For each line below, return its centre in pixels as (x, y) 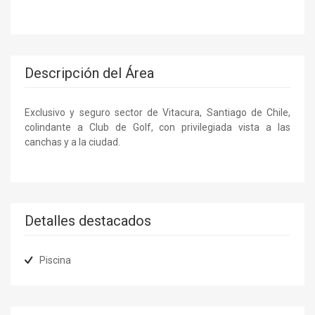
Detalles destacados (88, 220)
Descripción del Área (89, 73)
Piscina (55, 260)
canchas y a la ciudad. (72, 142)
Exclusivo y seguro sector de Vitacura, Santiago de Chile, (157, 112)
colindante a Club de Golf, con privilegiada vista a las (157, 127)
